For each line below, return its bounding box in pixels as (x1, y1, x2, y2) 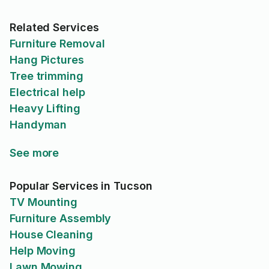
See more (10, 147, 59, 159)
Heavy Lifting (10, 102, 80, 115)
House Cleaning (10, 228, 93, 241)
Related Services (10, 21, 99, 34)
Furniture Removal (10, 37, 105, 50)
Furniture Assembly (10, 212, 112, 225)
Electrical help (10, 86, 85, 98)
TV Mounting (10, 196, 78, 208)
